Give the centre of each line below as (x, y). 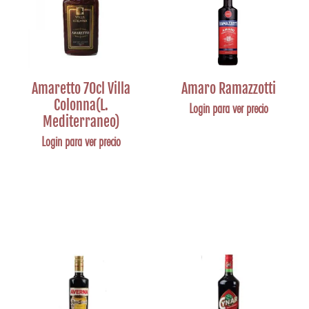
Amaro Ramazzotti (228, 89)
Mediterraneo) (81, 122)
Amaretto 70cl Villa (81, 89)
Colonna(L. (81, 105)
